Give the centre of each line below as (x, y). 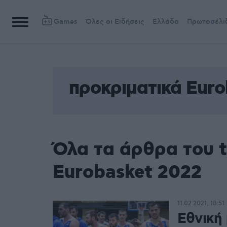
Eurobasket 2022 (127, 173)
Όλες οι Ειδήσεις (115, 22)
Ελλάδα (166, 22)
